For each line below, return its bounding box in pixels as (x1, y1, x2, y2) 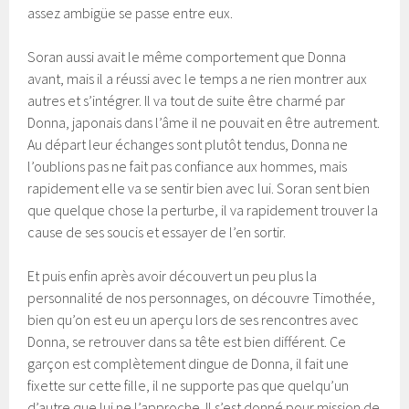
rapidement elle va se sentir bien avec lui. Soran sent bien (27, 178, 371, 197)
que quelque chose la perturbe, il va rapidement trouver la (27, 200, 379, 219)
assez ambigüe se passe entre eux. (27, 3, 234, 22)
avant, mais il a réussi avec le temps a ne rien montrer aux (27, 68, 368, 88)
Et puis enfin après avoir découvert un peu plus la (27, 266, 318, 285)
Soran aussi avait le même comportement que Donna (27, 47, 347, 66)
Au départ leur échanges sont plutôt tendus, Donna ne (27, 134, 349, 153)
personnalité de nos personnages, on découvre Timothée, (27, 288, 376, 307)
